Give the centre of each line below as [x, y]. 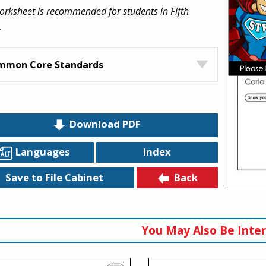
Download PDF [105, 124]
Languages [42, 151]
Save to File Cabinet [54, 178]
